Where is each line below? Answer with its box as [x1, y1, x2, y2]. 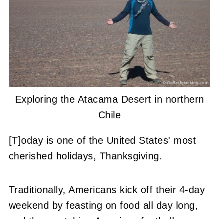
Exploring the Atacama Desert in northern [15, 94, 204, 105]
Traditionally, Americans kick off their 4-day [8, 184, 205, 195]
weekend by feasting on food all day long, [8, 200, 198, 211]
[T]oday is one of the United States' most [8, 135, 197, 146]
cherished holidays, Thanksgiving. [8, 151, 163, 161]
